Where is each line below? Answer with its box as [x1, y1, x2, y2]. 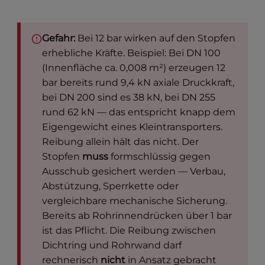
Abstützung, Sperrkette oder [42, 180, 179, 192]
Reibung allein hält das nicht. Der [42, 136, 199, 148]
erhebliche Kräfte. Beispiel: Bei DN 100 [42, 47, 221, 59]
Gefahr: [42, 33, 76, 44]
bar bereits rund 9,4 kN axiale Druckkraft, [42, 77, 235, 89]
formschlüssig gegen [108, 151, 211, 163]
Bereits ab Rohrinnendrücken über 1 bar [42, 210, 232, 222]
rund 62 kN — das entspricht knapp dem [42, 106, 236, 118]
